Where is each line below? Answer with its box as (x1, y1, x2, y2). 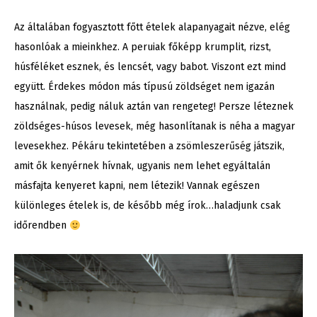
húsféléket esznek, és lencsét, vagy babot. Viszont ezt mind (14, 61, 286, 74)
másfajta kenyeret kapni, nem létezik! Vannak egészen (14, 180, 260, 192)
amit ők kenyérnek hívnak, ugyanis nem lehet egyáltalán (14, 160, 270, 173)
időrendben (14, 219, 69, 232)
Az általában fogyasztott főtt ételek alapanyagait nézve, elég (14, 21, 290, 34)
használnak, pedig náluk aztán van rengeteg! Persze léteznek (14, 100, 294, 113)
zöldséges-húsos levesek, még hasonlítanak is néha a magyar (14, 120, 295, 133)
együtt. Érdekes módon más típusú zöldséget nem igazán (14, 81, 275, 93)
